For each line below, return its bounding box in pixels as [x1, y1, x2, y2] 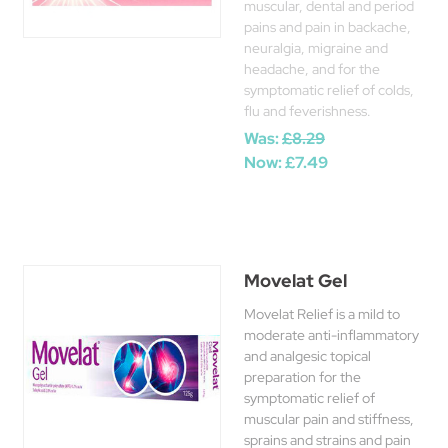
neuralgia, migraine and [244, 39, 388, 57]
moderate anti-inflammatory [244, 326, 419, 344]
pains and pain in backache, [244, 18, 411, 36]
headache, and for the [244, 60, 380, 78]
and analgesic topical [244, 347, 371, 365]
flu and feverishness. [244, 102, 371, 120]
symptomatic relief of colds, [244, 81, 414, 99]
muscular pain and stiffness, [244, 410, 414, 428]
